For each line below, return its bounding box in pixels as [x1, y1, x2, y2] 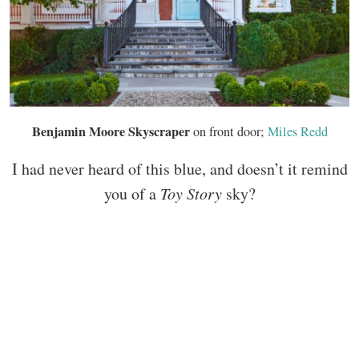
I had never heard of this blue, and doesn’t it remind [11, 157, 348, 179]
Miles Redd [267, 122, 328, 140]
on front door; [192, 122, 268, 140]
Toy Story [159, 182, 222, 204]
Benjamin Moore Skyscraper [31, 121, 193, 141]
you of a [103, 182, 160, 204]
